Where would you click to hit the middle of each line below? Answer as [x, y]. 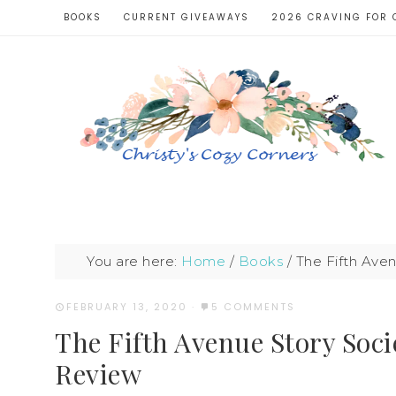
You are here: [134, 261]
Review [98, 373]
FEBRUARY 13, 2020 [127, 307]
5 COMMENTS [253, 307]
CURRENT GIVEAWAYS [187, 17]
